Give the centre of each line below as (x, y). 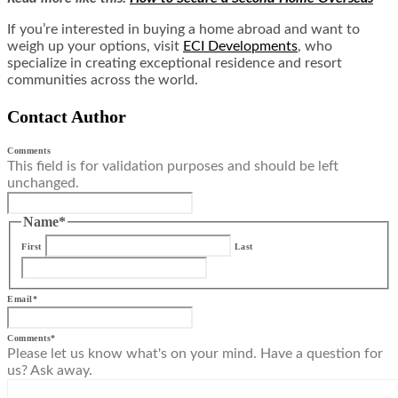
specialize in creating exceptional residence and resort (175, 63)
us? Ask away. (50, 371)
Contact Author (67, 116)
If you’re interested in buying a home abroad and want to (183, 29)
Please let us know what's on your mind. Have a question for (195, 354)
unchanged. (43, 183)
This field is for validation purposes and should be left (173, 166)
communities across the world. (103, 80)
